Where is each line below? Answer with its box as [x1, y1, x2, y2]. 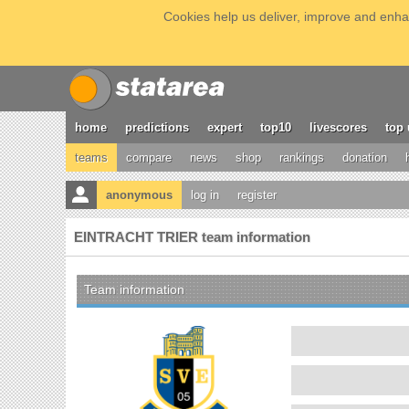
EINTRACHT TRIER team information [74, 229, 310, 245]
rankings [279, 151, 324, 164]
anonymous [106, 188, 173, 202]
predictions [125, 121, 189, 134]
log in [191, 188, 219, 202]
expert [207, 121, 242, 134]
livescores [309, 121, 367, 134]
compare [126, 151, 172, 164]
